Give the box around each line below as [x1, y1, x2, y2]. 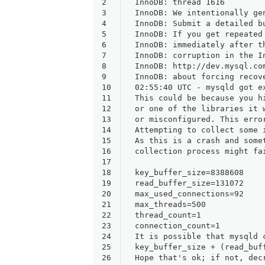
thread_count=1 [135, 210, 201, 219]
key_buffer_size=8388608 [135, 167, 244, 177]
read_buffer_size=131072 [135, 178, 244, 188]
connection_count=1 [135, 221, 220, 230]
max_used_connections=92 [135, 189, 244, 198]
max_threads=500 [135, 199, 206, 209]
